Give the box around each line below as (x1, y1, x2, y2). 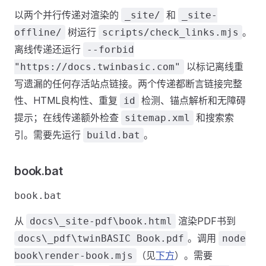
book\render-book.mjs (14, 250, 133, 261)
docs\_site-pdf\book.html (30, 216, 172, 227)
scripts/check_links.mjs (102, 27, 239, 38)
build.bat (87, 129, 140, 141)
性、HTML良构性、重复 (14, 94, 120, 106)
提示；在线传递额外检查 (14, 112, 121, 123)
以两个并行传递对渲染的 (14, 9, 121, 21)
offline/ (14, 27, 62, 38)
